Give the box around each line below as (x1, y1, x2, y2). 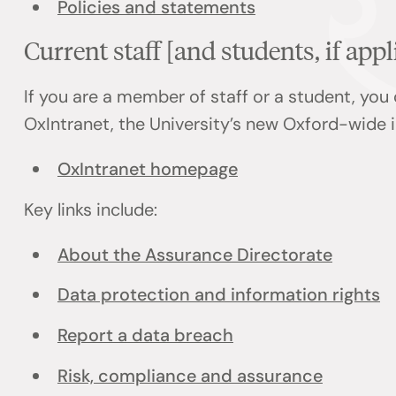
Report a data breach (57, 324, 233, 347)
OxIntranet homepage (57, 156, 238, 180)
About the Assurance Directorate (57, 242, 332, 266)
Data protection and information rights (57, 283, 380, 307)
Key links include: (24, 197, 158, 221)
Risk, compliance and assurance (57, 364, 323, 388)
